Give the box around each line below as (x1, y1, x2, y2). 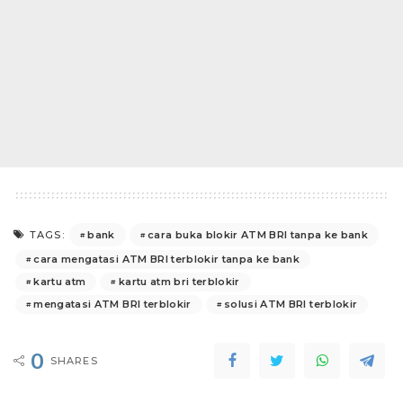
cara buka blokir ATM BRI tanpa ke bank (148, 228, 369, 241)
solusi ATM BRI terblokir (224, 298, 358, 310)
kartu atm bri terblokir (118, 275, 240, 288)
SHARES (50, 354, 98, 367)
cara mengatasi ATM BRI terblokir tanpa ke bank (33, 253, 300, 265)
